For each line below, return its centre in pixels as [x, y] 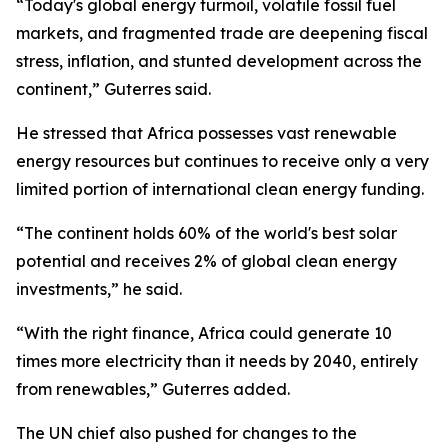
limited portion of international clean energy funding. [220, 189]
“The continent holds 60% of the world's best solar [206, 233]
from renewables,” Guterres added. [153, 389]
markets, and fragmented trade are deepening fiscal [222, 33]
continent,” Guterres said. [113, 89]
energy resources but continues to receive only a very [222, 161]
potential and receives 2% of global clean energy [206, 261]
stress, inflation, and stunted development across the [219, 61]
